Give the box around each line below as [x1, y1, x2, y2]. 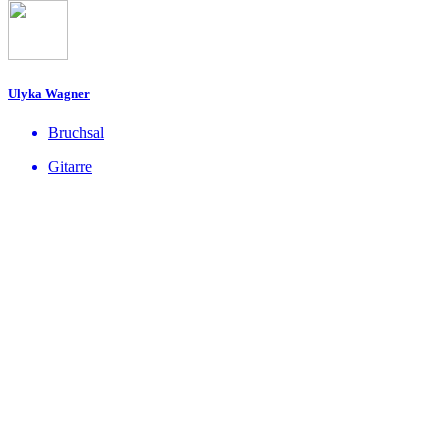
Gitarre [48, 158, 92, 176]
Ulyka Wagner [8, 85, 90, 101]
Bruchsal [48, 124, 104, 142]
